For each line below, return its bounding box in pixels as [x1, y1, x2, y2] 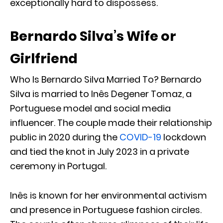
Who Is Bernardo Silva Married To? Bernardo [10, 73, 202, 86]
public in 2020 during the [10, 130, 119, 143]
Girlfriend [10, 49, 78, 68]
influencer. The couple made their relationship [10, 116, 212, 129]
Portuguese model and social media [10, 102, 171, 114]
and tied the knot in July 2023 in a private [10, 145, 189, 158]
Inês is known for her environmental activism [10, 189, 207, 202]
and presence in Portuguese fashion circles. [10, 203, 202, 216]
